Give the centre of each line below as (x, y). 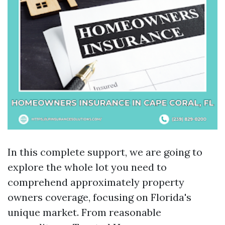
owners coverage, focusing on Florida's (99, 197)
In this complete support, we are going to (105, 152)
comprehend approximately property (96, 182)
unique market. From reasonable (84, 212)
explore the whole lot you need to (87, 167)
